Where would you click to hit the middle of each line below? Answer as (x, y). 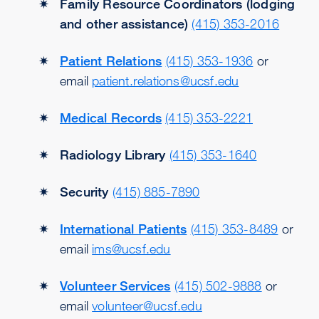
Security (84, 192)
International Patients (124, 229)
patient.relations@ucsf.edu (166, 80)
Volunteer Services (115, 286)
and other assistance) (124, 23)
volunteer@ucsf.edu (147, 305)
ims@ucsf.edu (131, 249)
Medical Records (111, 117)
